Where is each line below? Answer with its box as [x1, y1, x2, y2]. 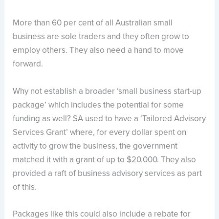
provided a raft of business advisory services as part [13, 167, 202, 179]
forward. [13, 58, 44, 70]
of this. [13, 180, 37, 193]
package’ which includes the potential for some [13, 98, 184, 111]
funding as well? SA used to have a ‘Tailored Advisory [13, 112, 206, 125]
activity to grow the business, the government [13, 139, 178, 152]
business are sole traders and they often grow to [13, 30, 190, 43]
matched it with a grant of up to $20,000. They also [13, 153, 197, 166]
